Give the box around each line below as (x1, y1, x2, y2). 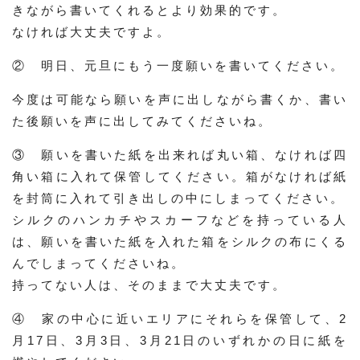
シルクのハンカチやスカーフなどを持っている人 (12, 213, 348, 227)
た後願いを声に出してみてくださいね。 (12, 114, 272, 128)
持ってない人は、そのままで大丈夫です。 (12, 278, 287, 292)
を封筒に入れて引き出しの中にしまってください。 (12, 191, 345, 205)
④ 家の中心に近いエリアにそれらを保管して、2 (12, 312, 348, 325)
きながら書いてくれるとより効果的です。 (12, 3, 287, 17)
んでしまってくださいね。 (12, 256, 186, 270)
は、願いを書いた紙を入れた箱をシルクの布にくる (12, 235, 348, 248)
